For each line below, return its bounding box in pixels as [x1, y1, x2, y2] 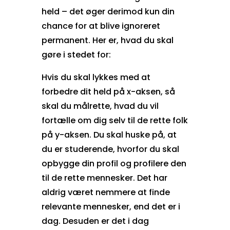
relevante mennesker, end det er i [41, 200, 180, 213]
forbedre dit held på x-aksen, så [41, 85, 175, 98]
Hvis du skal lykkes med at [41, 71, 150, 83]
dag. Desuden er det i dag [41, 215, 149, 227]
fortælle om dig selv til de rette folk [41, 114, 188, 126]
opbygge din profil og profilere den [41, 157, 186, 169]
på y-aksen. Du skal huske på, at [41, 128, 177, 141]
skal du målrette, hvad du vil [41, 100, 159, 112]
